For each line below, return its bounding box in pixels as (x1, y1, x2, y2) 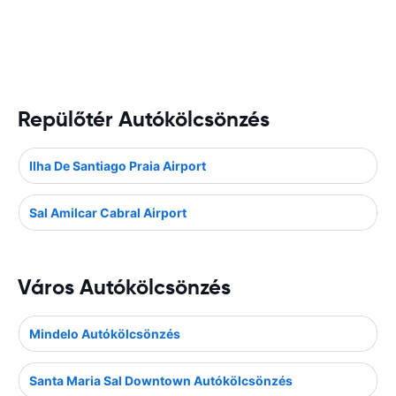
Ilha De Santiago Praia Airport (29, 158, 206, 173)
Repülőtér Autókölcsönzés (18, 106, 270, 133)
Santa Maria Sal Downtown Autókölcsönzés (29, 373, 293, 388)
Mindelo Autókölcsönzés (29, 326, 180, 341)
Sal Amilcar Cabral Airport (29, 205, 187, 220)
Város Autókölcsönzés (18, 274, 231, 301)
